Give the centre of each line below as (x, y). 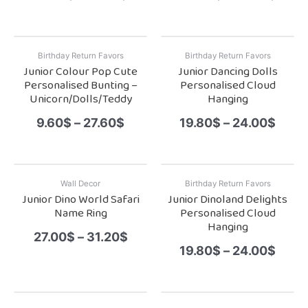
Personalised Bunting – (80, 86)
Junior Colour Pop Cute (80, 72)
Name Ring (80, 214)
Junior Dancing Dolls (228, 72)
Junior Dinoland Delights (228, 200)
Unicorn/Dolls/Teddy (80, 100)
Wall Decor (80, 184)
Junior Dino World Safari (80, 200)
